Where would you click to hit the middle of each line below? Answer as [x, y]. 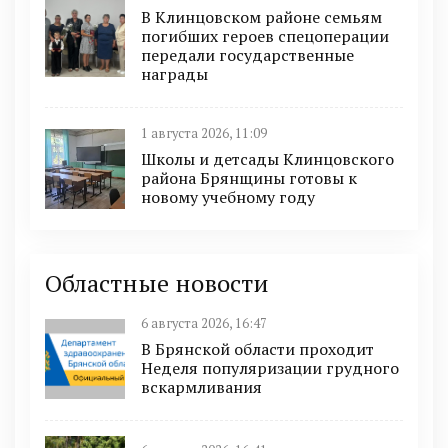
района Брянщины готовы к [249, 178]
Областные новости [157, 283]
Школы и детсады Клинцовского [267, 159]
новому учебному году [228, 197]
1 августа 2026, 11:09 [204, 133]
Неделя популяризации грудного [270, 368]
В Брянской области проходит [257, 349]
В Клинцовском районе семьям [261, 17]
